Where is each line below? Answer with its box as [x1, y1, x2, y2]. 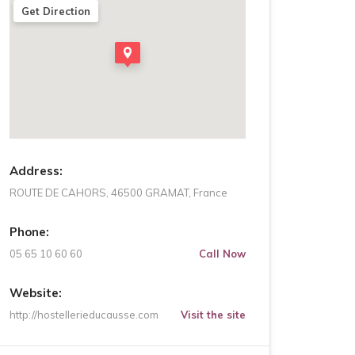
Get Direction [21, 5, 90, 17]
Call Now [199, 247, 246, 260]
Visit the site [181, 308, 246, 321]
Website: [10, 285, 62, 300]
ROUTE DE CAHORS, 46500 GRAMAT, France [10, 186, 227, 199]
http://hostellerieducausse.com [10, 308, 158, 321]
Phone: [10, 224, 49, 239]
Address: [10, 163, 63, 178]
